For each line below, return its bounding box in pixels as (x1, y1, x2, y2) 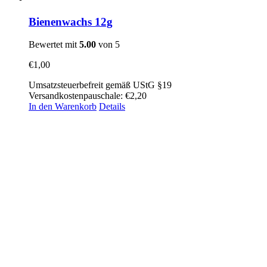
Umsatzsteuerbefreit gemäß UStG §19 (29, 80, 172, 91)
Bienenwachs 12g (29, 15, 113, 28)
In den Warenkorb (29, 101, 97, 112)
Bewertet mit (29, 39, 79, 50)
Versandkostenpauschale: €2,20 (29, 91, 147, 101)
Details (99, 101, 125, 112)
